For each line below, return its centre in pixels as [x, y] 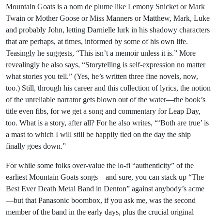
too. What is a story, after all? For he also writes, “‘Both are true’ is [107, 123]
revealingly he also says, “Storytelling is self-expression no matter [106, 65]
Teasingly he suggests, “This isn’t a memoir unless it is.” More [101, 53]
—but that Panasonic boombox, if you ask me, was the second [101, 200]
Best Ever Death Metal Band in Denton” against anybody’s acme [105, 189]
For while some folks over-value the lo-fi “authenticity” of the [100, 165]
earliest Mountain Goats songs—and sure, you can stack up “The [105, 177]
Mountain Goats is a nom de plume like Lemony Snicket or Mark [105, 7]
